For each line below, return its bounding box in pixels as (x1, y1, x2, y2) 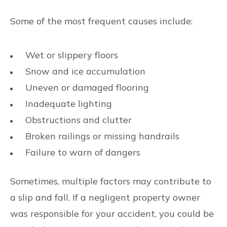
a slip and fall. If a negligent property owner (10, 192, 200, 203)
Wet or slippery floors (25, 49, 118, 61)
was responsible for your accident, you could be (10, 208, 214, 219)
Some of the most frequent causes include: (10, 15, 193, 27)
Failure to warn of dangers (25, 146, 140, 158)
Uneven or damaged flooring (25, 82, 149, 93)
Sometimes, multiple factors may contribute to (10, 175, 211, 187)
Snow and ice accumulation (25, 65, 145, 77)
